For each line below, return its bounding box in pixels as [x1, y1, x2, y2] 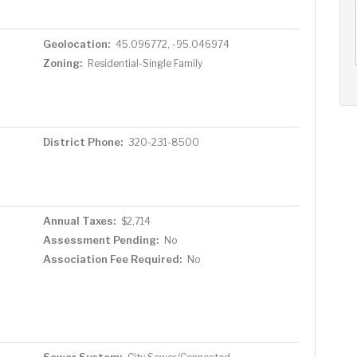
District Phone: [42, 135, 123, 148]
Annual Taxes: [42, 214, 116, 227]
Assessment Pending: [42, 233, 159, 246]
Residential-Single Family [87, 57, 202, 69]
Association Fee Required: [42, 253, 182, 265]
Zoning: [42, 57, 82, 69]
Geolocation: [42, 37, 110, 50]
